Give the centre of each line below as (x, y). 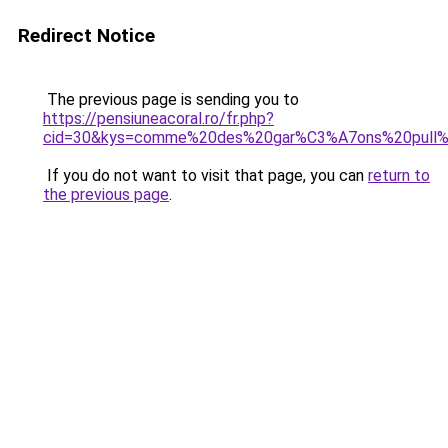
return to (399, 175)
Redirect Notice (86, 35)
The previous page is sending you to (171, 99)
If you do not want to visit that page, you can (205, 175)
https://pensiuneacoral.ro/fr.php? (158, 118)
